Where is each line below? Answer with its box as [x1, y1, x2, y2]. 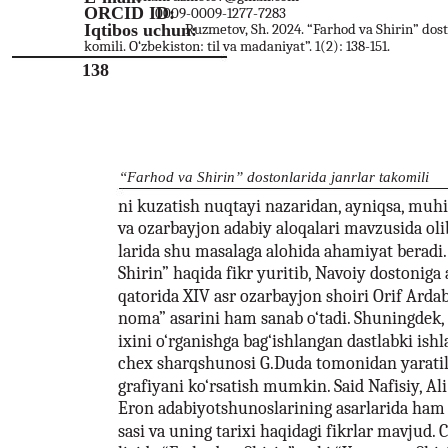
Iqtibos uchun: [84, 19, 197, 40]
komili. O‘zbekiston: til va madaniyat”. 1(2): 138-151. [84, 36, 390, 55]
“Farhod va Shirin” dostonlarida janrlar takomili [119, 168, 429, 185]
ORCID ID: [84, 2, 175, 23]
